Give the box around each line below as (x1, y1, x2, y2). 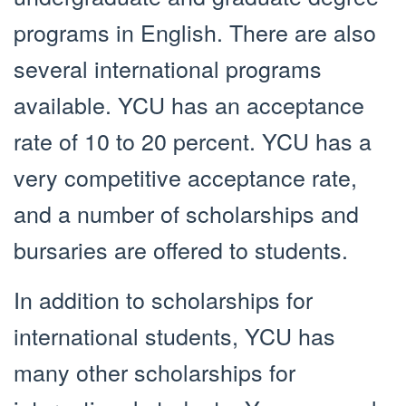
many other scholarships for (14, 354, 295, 388)
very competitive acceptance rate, (14, 159, 357, 193)
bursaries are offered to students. (14, 232, 348, 266)
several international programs (14, 51, 322, 84)
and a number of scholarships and (14, 196, 359, 229)
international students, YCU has (14, 318, 335, 352)
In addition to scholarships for (14, 282, 313, 315)
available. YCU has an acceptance (14, 87, 364, 121)
